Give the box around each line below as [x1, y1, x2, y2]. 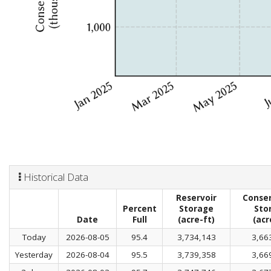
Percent [122, 203, 157, 214]
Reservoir [176, 192, 217, 203]
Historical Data [21, 169, 88, 184]
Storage [179, 203, 214, 214]
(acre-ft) [178, 214, 215, 225]
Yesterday [15, 249, 53, 260]
